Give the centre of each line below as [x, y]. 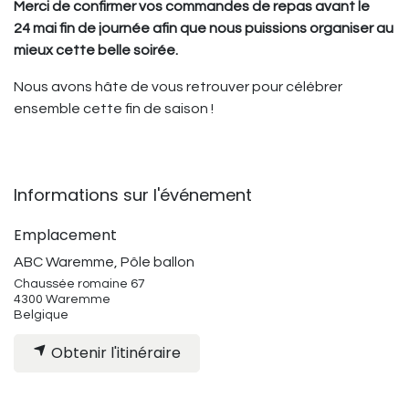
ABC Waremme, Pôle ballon [104, 262]
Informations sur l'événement [133, 195]
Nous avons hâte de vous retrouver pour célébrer [178, 87]
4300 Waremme [62, 299]
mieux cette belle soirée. [96, 50]
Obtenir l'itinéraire [114, 353]
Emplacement [65, 235]
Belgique [41, 315]
